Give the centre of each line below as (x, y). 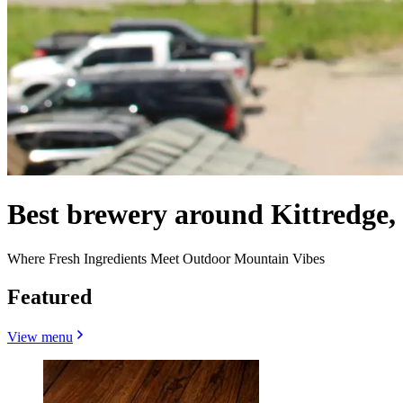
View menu (40, 336)
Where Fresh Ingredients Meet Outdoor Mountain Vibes (166, 258)
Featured (49, 296)
